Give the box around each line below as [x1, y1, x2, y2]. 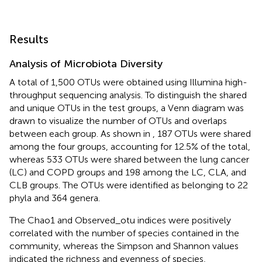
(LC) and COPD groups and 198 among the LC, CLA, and [9, 166, 246, 178]
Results [9, 32, 49, 46]
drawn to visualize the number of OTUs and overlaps [9, 115, 227, 126]
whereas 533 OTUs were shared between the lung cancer [9, 153, 249, 165]
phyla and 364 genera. [9, 192, 100, 204]
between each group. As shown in [9, 127, 153, 139]
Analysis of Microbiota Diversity [9, 57, 163, 70]
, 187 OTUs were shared [153, 127, 251, 139]
